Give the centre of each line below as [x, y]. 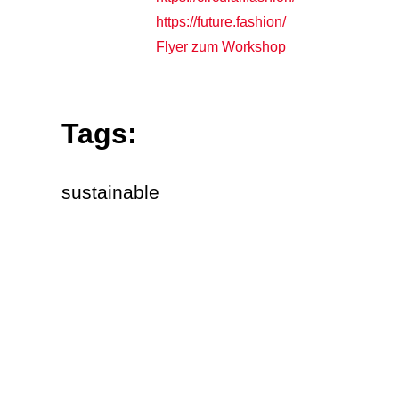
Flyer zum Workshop [220, 46]
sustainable [110, 191]
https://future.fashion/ [220, 21]
